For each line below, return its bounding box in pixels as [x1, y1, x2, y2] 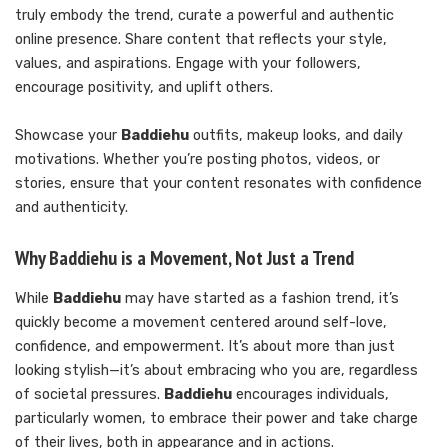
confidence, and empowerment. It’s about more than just [15, 337, 395, 355]
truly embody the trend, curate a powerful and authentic [15, 7, 394, 25]
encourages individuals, [232, 385, 389, 403]
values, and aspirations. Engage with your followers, [15, 55, 361, 73]
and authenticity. [15, 199, 128, 217]
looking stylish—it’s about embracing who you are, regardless [15, 361, 418, 379]
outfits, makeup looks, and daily [189, 127, 403, 145]
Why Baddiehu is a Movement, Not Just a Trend [15, 245, 354, 272]
